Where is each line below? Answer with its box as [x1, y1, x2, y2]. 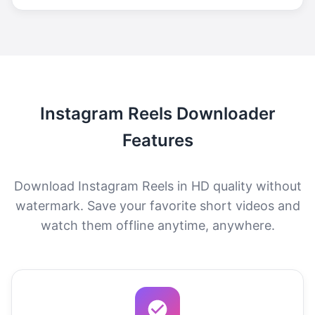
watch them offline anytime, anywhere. [40, 217, 275, 233]
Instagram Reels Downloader [39, 103, 276, 124]
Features [122, 129, 193, 150]
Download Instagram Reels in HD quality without [13, 178, 302, 193]
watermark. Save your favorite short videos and [15, 198, 300, 213]
